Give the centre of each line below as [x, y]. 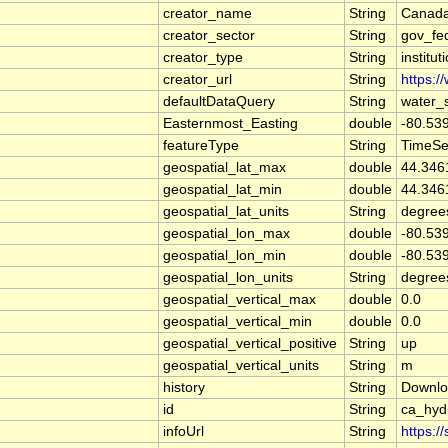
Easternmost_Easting [230, 124]
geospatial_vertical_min [237, 322]
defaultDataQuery [219, 102]
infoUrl [183, 432]
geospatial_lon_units [228, 278]
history [184, 388]
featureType [201, 146]
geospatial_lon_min [224, 256]
